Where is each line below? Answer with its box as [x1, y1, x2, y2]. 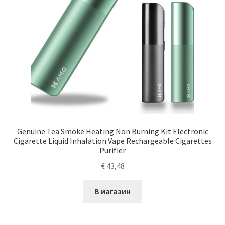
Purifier [99, 145, 126, 156]
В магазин [94, 186, 131, 196]
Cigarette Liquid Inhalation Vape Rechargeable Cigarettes [13, 136, 212, 146]
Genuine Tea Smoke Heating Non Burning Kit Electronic [17, 126, 208, 137]
